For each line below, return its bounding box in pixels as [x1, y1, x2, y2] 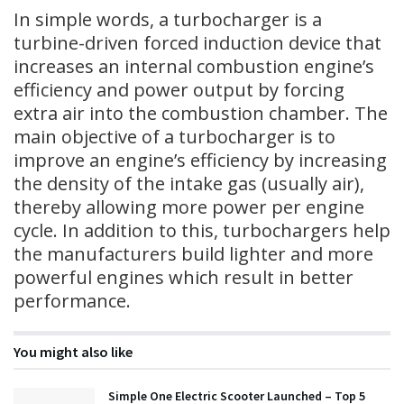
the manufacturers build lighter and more [14, 241, 373, 266]
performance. [14, 288, 131, 313]
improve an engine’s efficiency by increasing [14, 147, 387, 172]
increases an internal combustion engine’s [14, 53, 374, 78]
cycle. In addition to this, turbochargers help [14, 217, 390, 243]
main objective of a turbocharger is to [14, 124, 335, 149]
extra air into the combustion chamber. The [14, 100, 388, 125]
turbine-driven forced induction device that [14, 30, 381, 55]
